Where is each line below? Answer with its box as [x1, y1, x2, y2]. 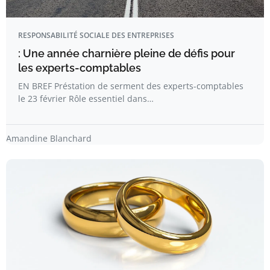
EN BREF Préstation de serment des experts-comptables [18, 80, 243, 92]
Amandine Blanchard [6, 133, 92, 144]
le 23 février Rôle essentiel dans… [18, 93, 154, 104]
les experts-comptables [18, 61, 141, 74]
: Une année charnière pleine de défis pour [18, 47, 235, 60]
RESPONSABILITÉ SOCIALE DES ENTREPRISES [18, 30, 174, 40]
